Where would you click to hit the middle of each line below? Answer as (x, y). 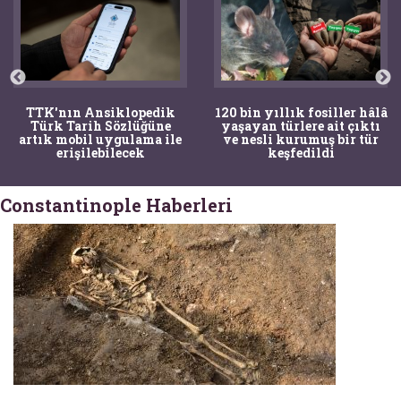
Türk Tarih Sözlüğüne (100, 125)
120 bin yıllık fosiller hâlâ (301, 112)
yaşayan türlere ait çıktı (301, 125)
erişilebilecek (100, 152)
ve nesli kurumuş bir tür (301, 139)
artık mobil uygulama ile (100, 139)
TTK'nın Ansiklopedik (100, 112)
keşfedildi (301, 152)
